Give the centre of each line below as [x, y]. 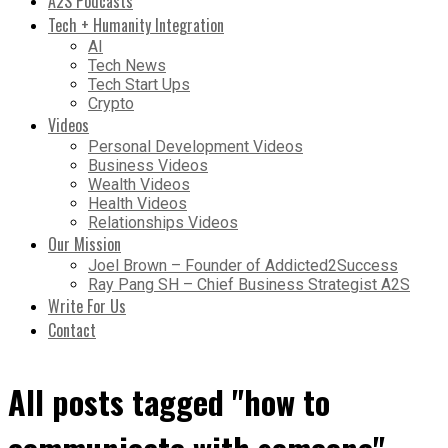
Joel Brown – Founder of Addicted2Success [243, 265]
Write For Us [87, 305]
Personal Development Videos [195, 146]
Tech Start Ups [139, 84]
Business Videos [148, 165]
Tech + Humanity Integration [136, 24]
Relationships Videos [163, 222]
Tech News [127, 65]
